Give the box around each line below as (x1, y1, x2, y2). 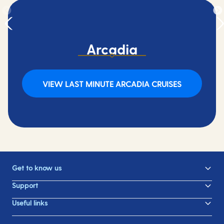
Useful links (12, 198, 47, 207)
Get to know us (12, 163, 61, 172)
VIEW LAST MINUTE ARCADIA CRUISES (42, 78, 181, 88)
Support (12, 181, 38, 189)
